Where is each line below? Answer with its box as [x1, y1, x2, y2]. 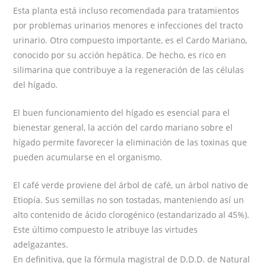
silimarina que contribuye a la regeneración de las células [13, 64, 245, 75]
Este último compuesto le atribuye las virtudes [13, 224, 198, 236]
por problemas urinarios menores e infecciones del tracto [13, 19, 243, 31]
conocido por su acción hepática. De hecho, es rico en [13, 49, 227, 61]
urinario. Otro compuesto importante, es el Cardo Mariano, [13, 34, 248, 46]
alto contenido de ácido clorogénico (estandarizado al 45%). [13, 209, 250, 221]
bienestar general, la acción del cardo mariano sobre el [13, 122, 233, 134]
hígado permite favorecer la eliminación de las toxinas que [13, 137, 248, 148]
